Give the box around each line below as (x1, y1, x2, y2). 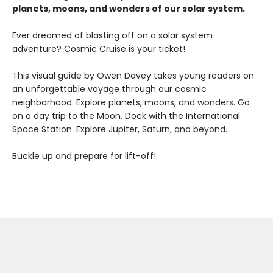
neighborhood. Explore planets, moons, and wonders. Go (12, 96, 250, 108)
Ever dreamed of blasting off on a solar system (12, 29, 213, 41)
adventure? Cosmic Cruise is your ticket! (12, 43, 185, 55)
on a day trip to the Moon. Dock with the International (12, 110, 240, 122)
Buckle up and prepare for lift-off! (12, 150, 156, 162)
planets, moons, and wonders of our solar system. (12, 2, 245, 15)
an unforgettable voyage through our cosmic (12, 83, 207, 95)
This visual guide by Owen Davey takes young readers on (12, 69, 254, 82)
